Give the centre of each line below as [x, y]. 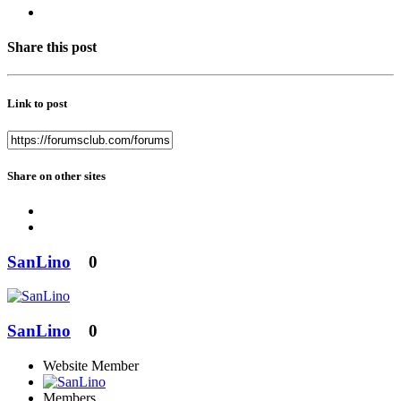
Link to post [37, 103]
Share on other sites [56, 175]
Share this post [52, 47]
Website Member [91, 365]
